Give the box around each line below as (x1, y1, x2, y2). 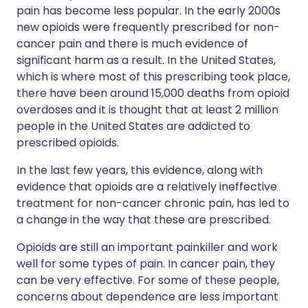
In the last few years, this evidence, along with (16, 162, 263, 179)
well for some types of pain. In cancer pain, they (16, 256, 275, 272)
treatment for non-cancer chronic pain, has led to (16, 195, 289, 212)
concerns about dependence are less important (16, 289, 278, 305)
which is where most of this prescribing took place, (16, 69, 290, 85)
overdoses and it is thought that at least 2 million (16, 102, 278, 118)
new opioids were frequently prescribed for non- (16, 19, 280, 36)
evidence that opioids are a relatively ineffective (16, 179, 277, 195)
